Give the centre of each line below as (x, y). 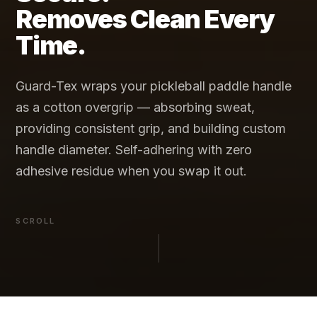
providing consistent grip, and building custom (151, 128)
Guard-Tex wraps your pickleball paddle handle (154, 86)
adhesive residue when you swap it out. (132, 171)
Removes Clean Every (145, 19)
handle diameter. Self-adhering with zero (134, 149)
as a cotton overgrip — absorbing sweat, (136, 107)
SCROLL (36, 220)
